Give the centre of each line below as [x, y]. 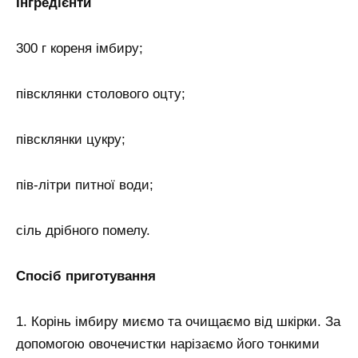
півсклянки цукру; [71, 140]
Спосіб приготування [86, 276]
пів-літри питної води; [85, 185]
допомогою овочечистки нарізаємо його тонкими [168, 344]
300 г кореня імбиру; [80, 49]
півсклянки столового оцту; [101, 94]
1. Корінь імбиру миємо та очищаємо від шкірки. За [178, 321]
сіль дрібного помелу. [83, 230]
